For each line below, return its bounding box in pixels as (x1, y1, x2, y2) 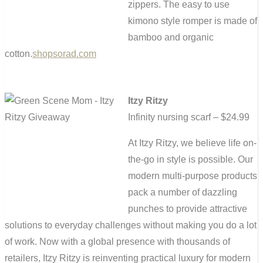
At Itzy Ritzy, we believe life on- (128, 138, 257, 149)
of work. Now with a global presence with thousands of (5, 237, 230, 247)
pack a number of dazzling (128, 187, 237, 198)
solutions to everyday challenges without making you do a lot (5, 220, 257, 231)
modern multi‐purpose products (128, 171, 257, 181)
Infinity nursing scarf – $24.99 (128, 112, 249, 123)
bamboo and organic (128, 32, 214, 43)
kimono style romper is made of (128, 16, 257, 26)
